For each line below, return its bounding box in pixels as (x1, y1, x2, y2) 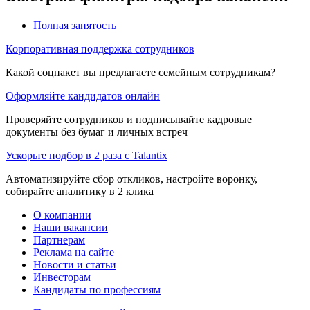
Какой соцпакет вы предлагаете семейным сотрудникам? (6, 66, 275, 78)
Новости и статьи (33, 258, 116, 271)
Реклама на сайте (33, 246, 114, 258)
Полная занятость (33, 19, 116, 31)
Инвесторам (33, 271, 91, 283)
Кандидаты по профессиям (33, 283, 161, 295)
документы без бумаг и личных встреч (6, 125, 188, 138)
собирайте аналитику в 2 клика (6, 185, 154, 197)
